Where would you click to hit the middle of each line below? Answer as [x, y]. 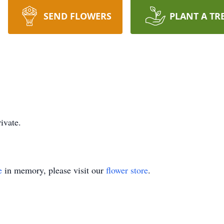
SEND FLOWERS [77, 16]
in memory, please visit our [54, 170]
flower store [127, 170]
